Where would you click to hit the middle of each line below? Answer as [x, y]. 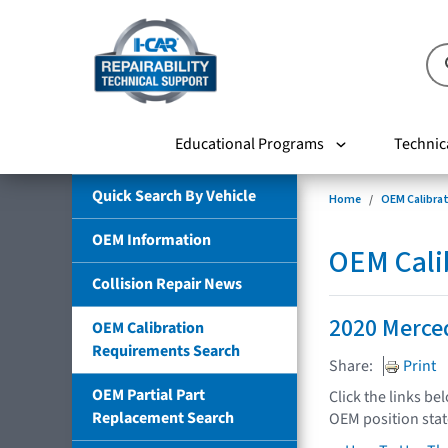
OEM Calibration [148, 327]
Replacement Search [163, 417]
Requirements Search [166, 350]
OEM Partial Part [148, 394]
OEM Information [151, 239]
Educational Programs [249, 143]
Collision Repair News [167, 283]
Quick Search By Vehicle [174, 195]
